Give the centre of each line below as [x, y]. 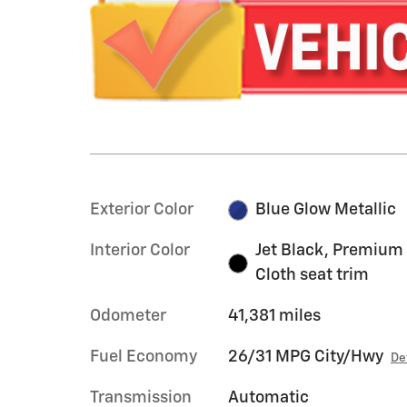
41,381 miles [274, 317]
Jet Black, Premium [330, 251]
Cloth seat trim [313, 276]
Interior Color [140, 251]
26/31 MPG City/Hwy [305, 357]
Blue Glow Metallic [326, 210]
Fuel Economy [144, 357]
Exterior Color [142, 210]
